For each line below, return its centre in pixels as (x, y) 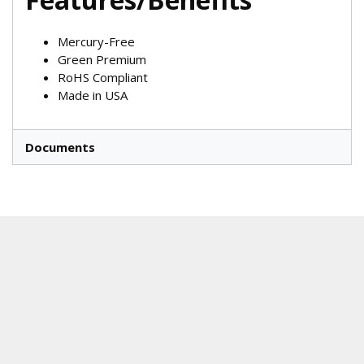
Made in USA (93, 95)
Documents (60, 147)
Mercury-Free (96, 42)
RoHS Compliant (103, 78)
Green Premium (102, 60)
